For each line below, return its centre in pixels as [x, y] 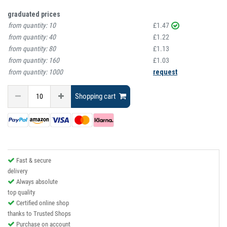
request [165, 72]
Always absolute [37, 182]
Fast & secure [34, 161]
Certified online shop [43, 203]
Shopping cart [95, 96]
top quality [21, 193]
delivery [17, 171]
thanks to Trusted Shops [39, 214]
